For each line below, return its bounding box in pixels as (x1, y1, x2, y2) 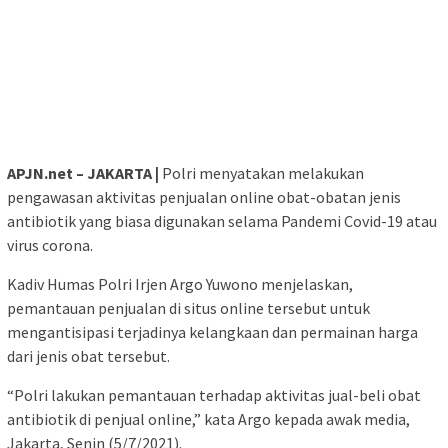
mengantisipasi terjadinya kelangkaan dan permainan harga (7, 322, 418, 343)
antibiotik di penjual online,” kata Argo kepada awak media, (7, 409, 410, 430)
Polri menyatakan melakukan (159, 163, 364, 184)
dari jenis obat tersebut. (7, 346, 170, 367)
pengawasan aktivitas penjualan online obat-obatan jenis (7, 187, 401, 208)
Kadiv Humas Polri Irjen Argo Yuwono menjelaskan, (7, 274, 353, 295)
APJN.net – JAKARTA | (7, 163, 159, 184)
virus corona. (7, 235, 93, 256)
